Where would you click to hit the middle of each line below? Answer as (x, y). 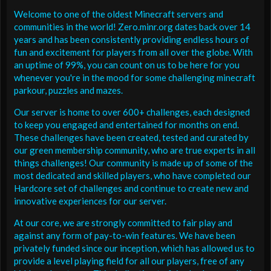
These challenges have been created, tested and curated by (131, 138)
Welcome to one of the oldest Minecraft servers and (119, 14)
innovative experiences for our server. (90, 201)
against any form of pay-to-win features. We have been (125, 236)
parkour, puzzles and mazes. (68, 90)
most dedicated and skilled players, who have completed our (132, 176)
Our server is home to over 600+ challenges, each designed (132, 112)
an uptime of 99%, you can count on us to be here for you (127, 65)
